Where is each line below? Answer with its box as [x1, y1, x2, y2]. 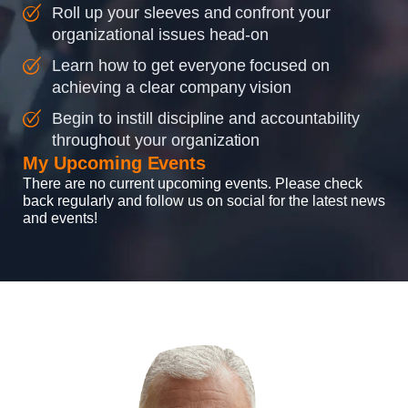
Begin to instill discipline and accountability [52, 108, 361, 127]
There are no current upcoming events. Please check [23, 175, 362, 191]
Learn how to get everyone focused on [52, 56, 331, 75]
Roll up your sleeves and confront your [52, 3, 331, 22]
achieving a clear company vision [52, 77, 292, 97]
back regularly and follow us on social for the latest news [23, 192, 385, 209]
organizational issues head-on [52, 25, 270, 44]
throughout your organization [52, 130, 260, 149]
